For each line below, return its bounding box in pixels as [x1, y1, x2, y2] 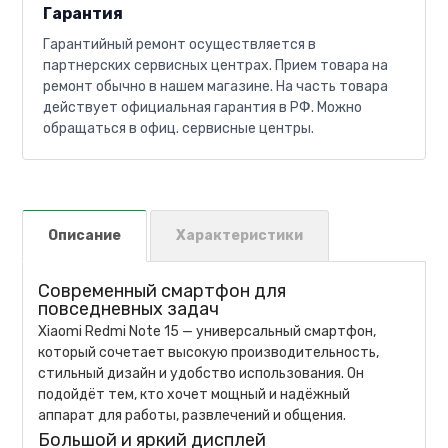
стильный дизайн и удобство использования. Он [38, 364, 365, 382]
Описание [48, 226, 122, 244]
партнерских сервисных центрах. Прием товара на [43, 56, 389, 74]
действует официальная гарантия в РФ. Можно [43, 98, 363, 116]
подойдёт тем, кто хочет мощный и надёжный [38, 385, 351, 403]
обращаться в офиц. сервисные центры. [43, 119, 315, 137]
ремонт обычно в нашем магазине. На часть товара [43, 77, 389, 95]
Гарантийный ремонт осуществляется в [43, 35, 317, 53]
